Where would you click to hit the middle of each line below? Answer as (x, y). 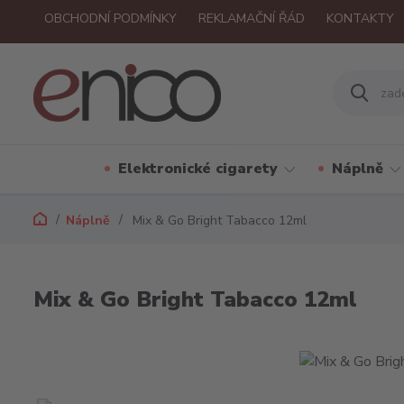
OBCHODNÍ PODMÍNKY (110, 18)
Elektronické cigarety (197, 169)
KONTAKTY (360, 18)
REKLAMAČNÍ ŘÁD (252, 18)
